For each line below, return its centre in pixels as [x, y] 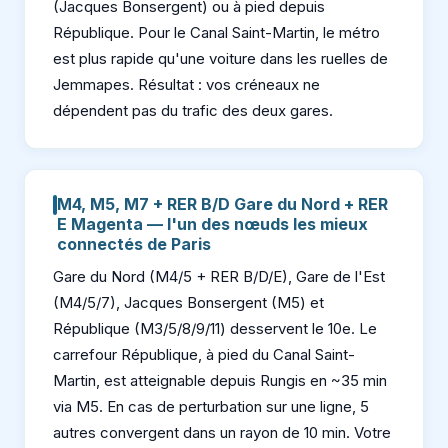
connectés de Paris [134, 243]
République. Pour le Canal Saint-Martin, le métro [216, 32]
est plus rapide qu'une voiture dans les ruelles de [220, 58]
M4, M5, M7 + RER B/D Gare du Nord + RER [222, 203]
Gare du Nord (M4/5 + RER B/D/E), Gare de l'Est [219, 276]
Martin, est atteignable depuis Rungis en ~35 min [220, 380]
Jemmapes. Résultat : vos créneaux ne [186, 84]
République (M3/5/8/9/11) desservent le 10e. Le [215, 328]
